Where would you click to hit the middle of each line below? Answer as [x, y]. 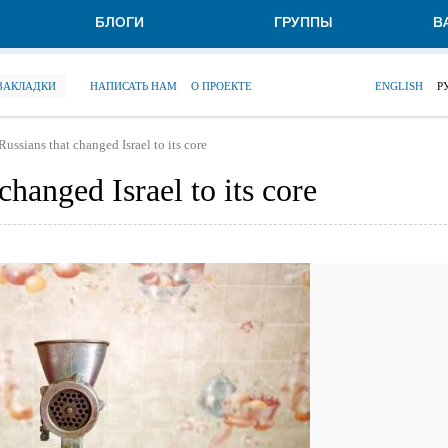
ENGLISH [399, 86]
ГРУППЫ [303, 23]
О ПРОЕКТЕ [221, 86]
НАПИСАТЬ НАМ [133, 86]
